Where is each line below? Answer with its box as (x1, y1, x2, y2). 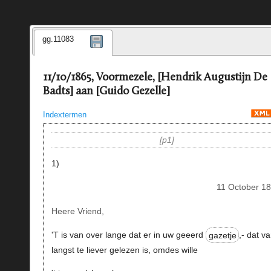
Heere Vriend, (51, 206, 104, 216)
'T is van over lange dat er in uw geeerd (51, 230, 206, 240)
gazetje (208, 230, 237, 240)
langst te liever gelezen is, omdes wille (51, 245, 198, 255)
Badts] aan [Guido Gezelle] (42, 86, 170, 98)
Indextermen (42, 109, 87, 119)
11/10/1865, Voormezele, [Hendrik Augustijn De (42, 72, 267, 84)
